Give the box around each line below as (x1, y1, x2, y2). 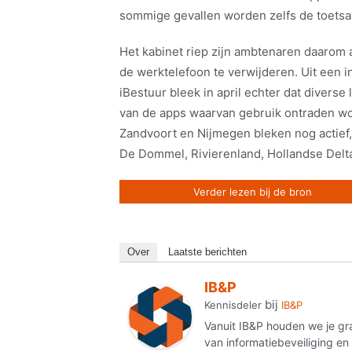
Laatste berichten (168, 246, 247, 258)
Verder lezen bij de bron (193, 185, 313, 199)
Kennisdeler (204, 299, 262, 312)
